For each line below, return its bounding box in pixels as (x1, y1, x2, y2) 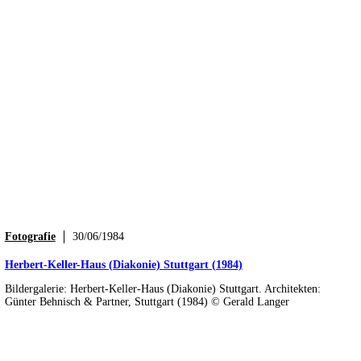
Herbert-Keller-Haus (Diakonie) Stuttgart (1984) (4, 258, 243, 271)
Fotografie (4, 230, 56, 243)
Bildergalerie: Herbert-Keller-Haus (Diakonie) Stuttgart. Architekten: (4, 282, 321, 295)
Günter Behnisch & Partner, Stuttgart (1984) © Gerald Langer (4, 295, 289, 308)
